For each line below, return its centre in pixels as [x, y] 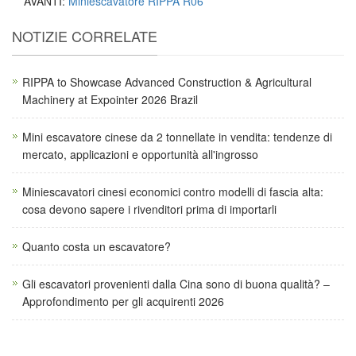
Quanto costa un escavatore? [97, 246]
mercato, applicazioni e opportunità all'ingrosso [140, 154]
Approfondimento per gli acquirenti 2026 [123, 301]
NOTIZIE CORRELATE [85, 35]
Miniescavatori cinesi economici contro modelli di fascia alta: [173, 191]
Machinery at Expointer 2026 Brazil [110, 99]
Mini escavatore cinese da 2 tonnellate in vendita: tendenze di [177, 136]
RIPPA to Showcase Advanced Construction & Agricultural [167, 81]
